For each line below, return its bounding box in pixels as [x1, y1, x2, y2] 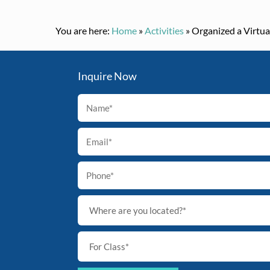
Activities [145, 25, 184, 37]
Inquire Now [78, 69, 137, 83]
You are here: [55, 25, 110, 37]
